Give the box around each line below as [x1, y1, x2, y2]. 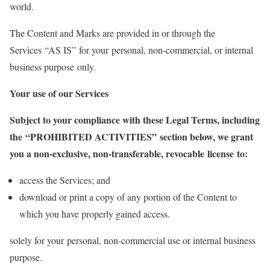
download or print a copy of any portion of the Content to [19, 190, 237, 203]
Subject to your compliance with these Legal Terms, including [10, 113, 260, 127]
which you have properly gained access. [19, 207, 170, 220]
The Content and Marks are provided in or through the [10, 27, 215, 39]
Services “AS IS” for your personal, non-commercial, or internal [10, 43, 253, 56]
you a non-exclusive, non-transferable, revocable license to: [10, 146, 248, 160]
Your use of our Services [10, 86, 108, 100]
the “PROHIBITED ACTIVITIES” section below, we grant [10, 130, 253, 143]
